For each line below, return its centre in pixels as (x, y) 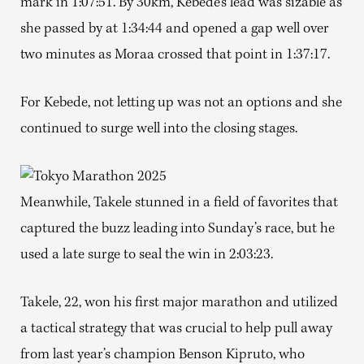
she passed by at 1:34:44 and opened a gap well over (175, 30)
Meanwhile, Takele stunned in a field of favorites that (179, 204)
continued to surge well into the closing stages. (159, 130)
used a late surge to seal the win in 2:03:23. (147, 256)
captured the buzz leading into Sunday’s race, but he (178, 230)
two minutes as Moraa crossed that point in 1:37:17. (175, 56)
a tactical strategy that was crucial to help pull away (176, 329)
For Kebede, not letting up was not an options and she (181, 104)
